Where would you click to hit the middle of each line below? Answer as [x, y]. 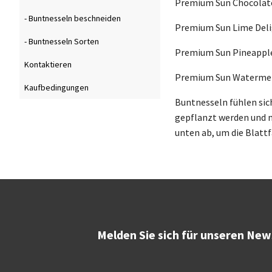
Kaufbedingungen [56, 88]
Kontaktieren [48, 65]
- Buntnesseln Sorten [62, 42]
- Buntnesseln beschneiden [73, 19]
